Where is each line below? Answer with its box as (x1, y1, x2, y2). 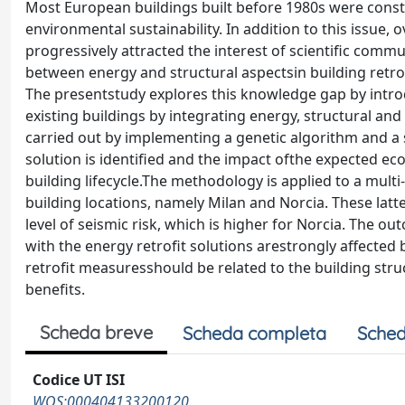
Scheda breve (40, 321, 153, 344)
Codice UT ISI (33, 370, 125, 390)
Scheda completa (183, 322, 326, 344)
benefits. (25, 279, 85, 299)
